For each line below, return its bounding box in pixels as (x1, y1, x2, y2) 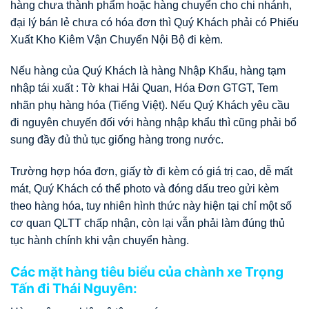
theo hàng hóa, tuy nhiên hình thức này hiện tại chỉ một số (10, 200, 292, 212)
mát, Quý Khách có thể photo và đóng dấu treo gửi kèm (10, 183, 279, 195)
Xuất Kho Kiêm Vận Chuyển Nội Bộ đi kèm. (10, 33, 223, 46)
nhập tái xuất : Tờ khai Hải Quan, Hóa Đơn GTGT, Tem (10, 82, 278, 94)
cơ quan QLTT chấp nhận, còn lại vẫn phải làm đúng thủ (10, 217, 285, 230)
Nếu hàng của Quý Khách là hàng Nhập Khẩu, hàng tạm (10, 65, 286, 77)
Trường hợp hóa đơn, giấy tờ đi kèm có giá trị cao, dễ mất (10, 166, 292, 178)
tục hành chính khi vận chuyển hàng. (10, 235, 189, 247)
